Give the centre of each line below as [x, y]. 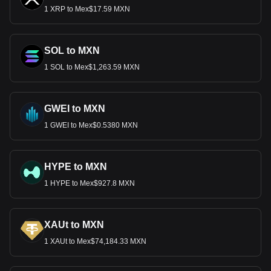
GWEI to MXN [75, 109]
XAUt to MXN [74, 225]
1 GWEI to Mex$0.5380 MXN [91, 125]
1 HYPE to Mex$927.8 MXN [90, 183]
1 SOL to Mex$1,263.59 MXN [92, 67]
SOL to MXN [72, 51]
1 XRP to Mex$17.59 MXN [87, 9]
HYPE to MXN [76, 167]
